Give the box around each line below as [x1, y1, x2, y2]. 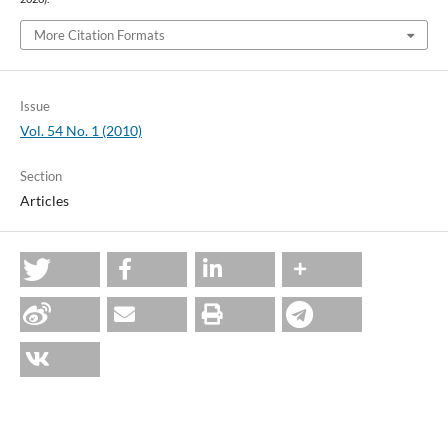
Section [19, 167, 62, 184]
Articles [19, 191, 69, 209]
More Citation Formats [33, 26, 165, 43]
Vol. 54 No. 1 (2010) [19, 121, 142, 139]
